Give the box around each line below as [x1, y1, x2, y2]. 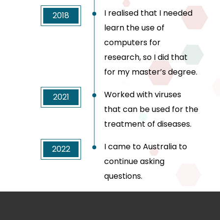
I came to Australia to [104, 141, 187, 153]
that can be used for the [104, 104, 198, 115]
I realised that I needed [104, 7, 192, 19]
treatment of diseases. [104, 118, 192, 130]
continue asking [104, 156, 165, 167]
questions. [104, 170, 142, 182]
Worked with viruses [104, 89, 181, 101]
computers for [104, 37, 161, 49]
